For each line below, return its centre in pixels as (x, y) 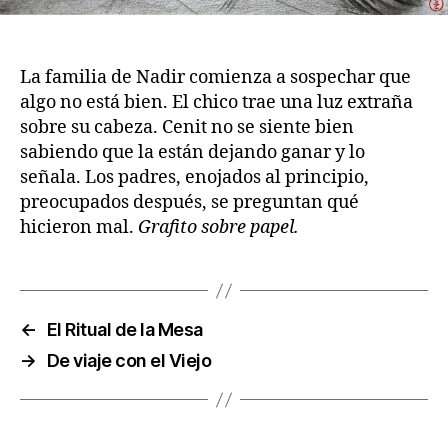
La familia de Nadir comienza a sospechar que (215, 78)
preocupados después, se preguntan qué (189, 203)
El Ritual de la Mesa (124, 330)
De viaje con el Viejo (129, 361)
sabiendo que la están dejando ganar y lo (192, 153)
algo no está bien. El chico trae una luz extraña (216, 103)
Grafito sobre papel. (218, 228)
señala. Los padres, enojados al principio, (194, 178)
